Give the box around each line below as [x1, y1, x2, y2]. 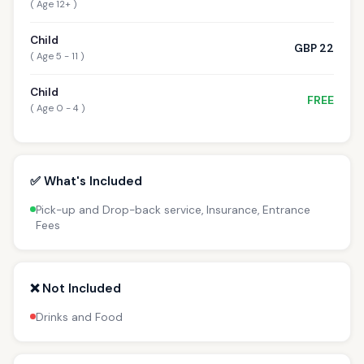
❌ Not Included [30, 279, 121, 297]
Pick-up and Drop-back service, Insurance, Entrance [36, 202, 310, 217]
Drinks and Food [36, 310, 123, 324]
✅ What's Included [30, 172, 142, 189]
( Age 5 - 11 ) [30, 50, 84, 63]
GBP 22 [294, 41, 334, 55]
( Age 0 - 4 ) [30, 102, 85, 115]
